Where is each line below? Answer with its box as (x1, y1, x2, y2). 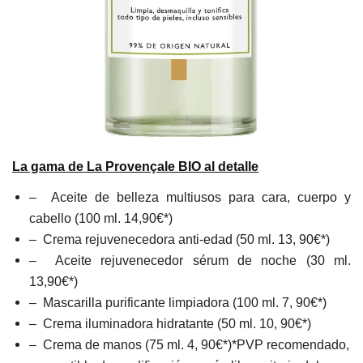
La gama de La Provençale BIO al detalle (12, 159, 258, 173)
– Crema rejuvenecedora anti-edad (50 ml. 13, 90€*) (29, 232, 330, 246)
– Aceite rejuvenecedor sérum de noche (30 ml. (29, 253, 351, 267)
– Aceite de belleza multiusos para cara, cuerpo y (29, 190, 351, 204)
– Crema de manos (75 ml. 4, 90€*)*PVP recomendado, (29, 337, 349, 352)
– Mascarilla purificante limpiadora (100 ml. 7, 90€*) (29, 295, 327, 310)
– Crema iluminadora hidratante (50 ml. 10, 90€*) (29, 316, 311, 331)
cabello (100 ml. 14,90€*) (29, 211, 173, 225)
